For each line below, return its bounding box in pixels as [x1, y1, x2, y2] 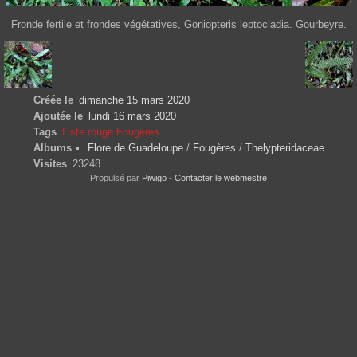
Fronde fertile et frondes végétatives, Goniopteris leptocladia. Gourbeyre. [10, 18, 347, 31]
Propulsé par [90, 173, 142, 183]
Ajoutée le [33, 110, 83, 123]
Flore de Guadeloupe [87, 142, 183, 155]
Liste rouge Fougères [61, 126, 159, 139]
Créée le [33, 94, 73, 107]
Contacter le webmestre [175, 173, 267, 183]
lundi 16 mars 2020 [88, 110, 176, 123]
